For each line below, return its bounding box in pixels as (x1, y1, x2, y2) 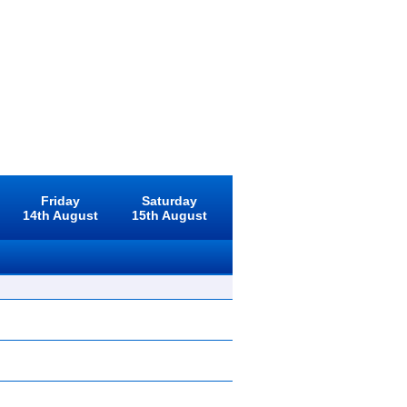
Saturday (141, 194, 197, 208)
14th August (23, 208, 99, 223)
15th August (131, 208, 207, 223)
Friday (41, 194, 81, 208)
